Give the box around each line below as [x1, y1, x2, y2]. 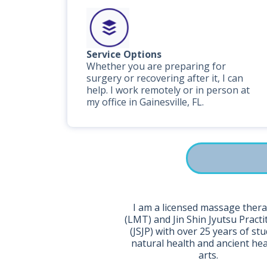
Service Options [86, 48, 162, 61]
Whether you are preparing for [86, 60, 226, 73]
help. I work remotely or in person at [86, 83, 250, 97]
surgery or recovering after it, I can [86, 72, 243, 85]
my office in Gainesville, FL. [86, 95, 204, 108]
